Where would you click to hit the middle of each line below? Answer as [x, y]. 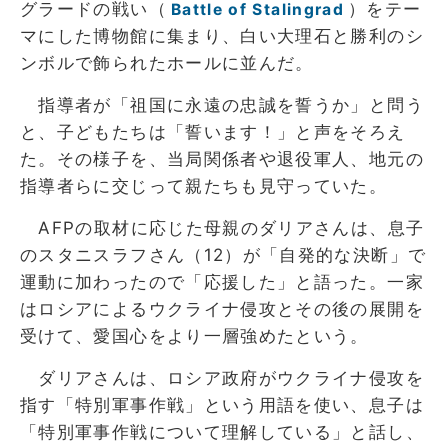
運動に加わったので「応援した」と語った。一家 [222, 281]
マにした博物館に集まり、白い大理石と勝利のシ [222, 35]
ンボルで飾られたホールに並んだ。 [167, 62]
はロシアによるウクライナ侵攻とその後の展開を [222, 308]
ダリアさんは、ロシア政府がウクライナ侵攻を [222, 377]
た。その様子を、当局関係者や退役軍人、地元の [222, 158]
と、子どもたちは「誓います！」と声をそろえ [213, 131]
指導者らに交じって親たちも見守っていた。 [204, 185]
